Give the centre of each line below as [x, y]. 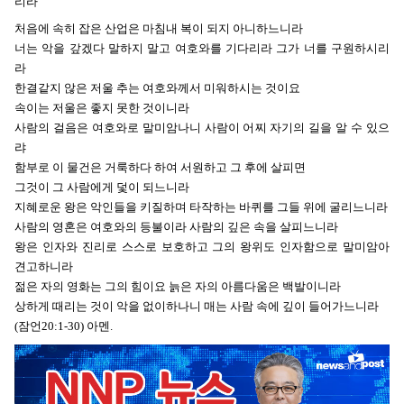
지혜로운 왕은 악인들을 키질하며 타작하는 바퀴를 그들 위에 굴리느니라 [201, 207]
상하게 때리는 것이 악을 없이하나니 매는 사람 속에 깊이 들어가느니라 [197, 306]
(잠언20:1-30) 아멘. [64, 326]
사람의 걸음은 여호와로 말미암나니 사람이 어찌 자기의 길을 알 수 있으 [202, 127]
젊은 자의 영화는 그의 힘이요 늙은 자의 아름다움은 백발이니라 [178, 286]
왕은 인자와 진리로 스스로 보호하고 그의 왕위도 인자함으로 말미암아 [202, 246]
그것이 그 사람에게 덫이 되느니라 [102, 187]
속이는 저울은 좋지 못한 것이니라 [102, 107]
